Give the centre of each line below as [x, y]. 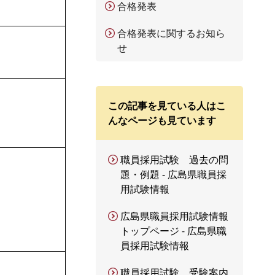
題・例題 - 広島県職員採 [173, 174]
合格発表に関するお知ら [171, 33]
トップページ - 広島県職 [173, 231]
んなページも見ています [162, 120]
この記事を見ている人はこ [167, 106]
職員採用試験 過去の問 [174, 160]
